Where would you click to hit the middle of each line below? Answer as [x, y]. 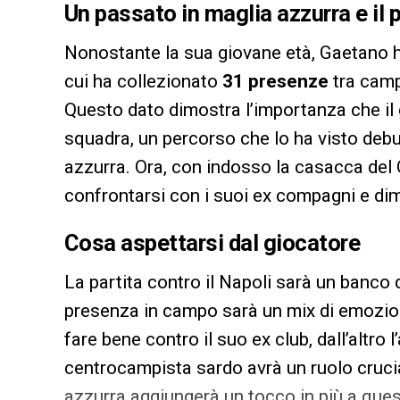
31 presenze [275, 81]
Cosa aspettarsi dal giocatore [212, 242]
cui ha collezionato [143, 81]
